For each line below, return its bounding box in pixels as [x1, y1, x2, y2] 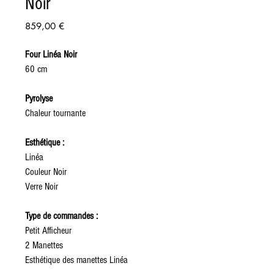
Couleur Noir [25, 166, 67, 177]
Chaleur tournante [25, 108, 86, 119]
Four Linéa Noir [25, 49, 77, 60]
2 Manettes [25, 240, 63, 251]
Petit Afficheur [25, 225, 74, 236]
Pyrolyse [25, 93, 55, 104]
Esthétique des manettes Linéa [25, 254, 128, 265]
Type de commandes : [25, 210, 98, 221]
